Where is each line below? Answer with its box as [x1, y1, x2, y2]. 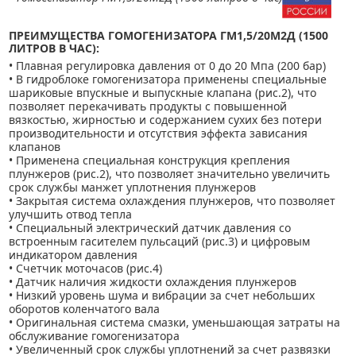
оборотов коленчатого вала [9, 300, 160, 316]
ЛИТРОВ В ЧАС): [9, 40, 99, 56]
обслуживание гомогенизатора [9, 327, 180, 343]
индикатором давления [9, 246, 137, 262]
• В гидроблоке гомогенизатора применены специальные [9, 71, 327, 87]
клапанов [9, 138, 60, 154]
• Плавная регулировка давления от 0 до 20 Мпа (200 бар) [9, 57, 326, 73]
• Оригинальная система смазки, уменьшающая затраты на [9, 314, 340, 330]
